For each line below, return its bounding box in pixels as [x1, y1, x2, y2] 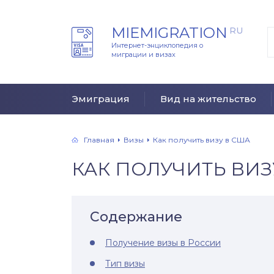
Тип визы [105, 258, 145, 269]
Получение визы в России [105, 237, 221, 248]
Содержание [90, 209, 182, 225]
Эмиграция [72, 93, 130, 105]
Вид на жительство [160, 93, 256, 105]
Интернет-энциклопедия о [111, 40, 203, 50]
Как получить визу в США [153, 135, 250, 144]
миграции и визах [111, 50, 176, 59]
